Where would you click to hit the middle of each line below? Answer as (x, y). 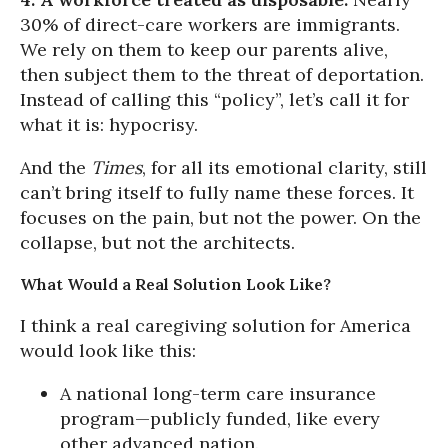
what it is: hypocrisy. (109, 124)
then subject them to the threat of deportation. (222, 74)
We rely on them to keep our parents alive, (204, 49)
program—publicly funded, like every (220, 418)
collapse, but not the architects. (157, 242)
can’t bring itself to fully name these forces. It (217, 192)
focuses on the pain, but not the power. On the (220, 217)
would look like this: (108, 350)
